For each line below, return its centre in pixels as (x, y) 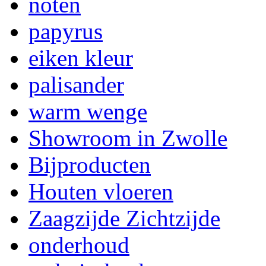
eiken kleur (81, 58)
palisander (76, 85)
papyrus (66, 31)
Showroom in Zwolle (128, 138)
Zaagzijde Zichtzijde (124, 218)
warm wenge (88, 111)
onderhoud (79, 245)
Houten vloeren (101, 191)
